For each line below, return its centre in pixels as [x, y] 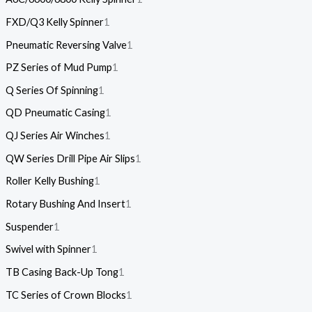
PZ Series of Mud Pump [58, 68]
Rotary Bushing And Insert [65, 204]
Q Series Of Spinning [52, 90]
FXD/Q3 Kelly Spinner [54, 22]
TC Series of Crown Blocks [65, 295]
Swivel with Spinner [48, 249]
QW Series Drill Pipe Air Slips [70, 158]
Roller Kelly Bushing [49, 181]
